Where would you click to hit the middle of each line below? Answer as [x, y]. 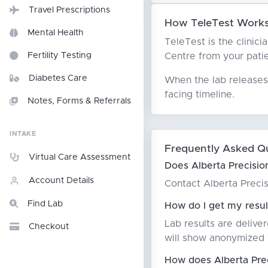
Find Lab [45, 204]
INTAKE [23, 134]
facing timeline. [199, 94]
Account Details [61, 181]
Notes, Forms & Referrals [79, 101]
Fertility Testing [60, 56]
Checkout [49, 227]
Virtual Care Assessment [80, 157]
